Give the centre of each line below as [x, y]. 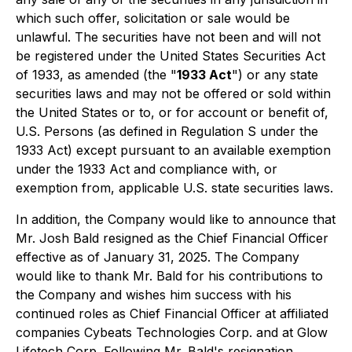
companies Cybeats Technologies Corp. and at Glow [172, 332]
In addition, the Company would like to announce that [176, 219]
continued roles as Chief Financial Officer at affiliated [172, 313]
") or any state [275, 75]
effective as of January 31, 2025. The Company [158, 257]
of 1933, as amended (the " [96, 75]
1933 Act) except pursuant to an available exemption [173, 150]
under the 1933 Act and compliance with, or [147, 169]
